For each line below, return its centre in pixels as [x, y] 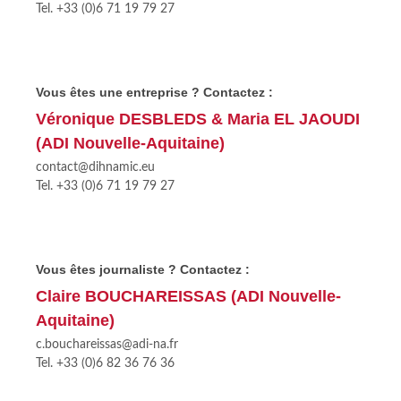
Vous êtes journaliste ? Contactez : [143, 269]
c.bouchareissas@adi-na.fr [107, 345]
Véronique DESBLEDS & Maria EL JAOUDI [198, 119]
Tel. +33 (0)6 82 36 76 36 [105, 363]
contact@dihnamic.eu [95, 167]
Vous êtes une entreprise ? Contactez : [154, 92]
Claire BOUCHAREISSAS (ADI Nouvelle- [188, 296]
